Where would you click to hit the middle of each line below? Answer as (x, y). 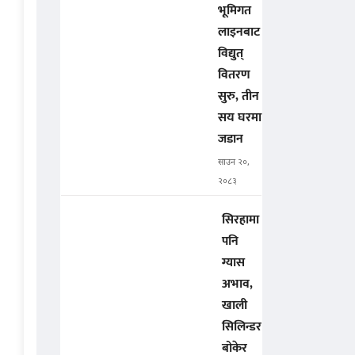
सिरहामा (240, 220)
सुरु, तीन (239, 97)
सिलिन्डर (242, 327)
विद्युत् (231, 54)
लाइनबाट (239, 32)
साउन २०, (234, 163)
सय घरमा (240, 118)
